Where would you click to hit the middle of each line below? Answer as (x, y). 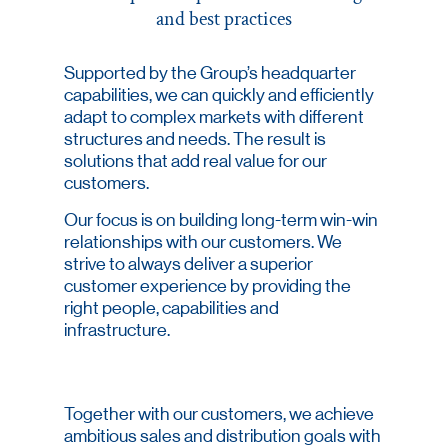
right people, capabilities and (171, 308)
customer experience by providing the (207, 286)
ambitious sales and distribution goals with (222, 436)
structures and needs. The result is (195, 139)
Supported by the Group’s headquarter (210, 73)
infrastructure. (117, 330)
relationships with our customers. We (203, 242)
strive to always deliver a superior (188, 264)
